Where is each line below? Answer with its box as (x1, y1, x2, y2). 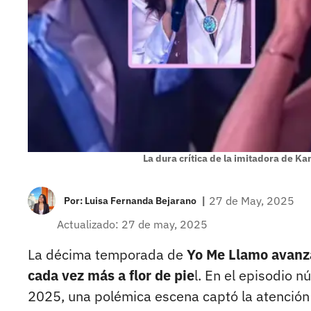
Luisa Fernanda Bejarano (85, 194, 196, 208)
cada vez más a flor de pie (28, 266, 194, 285)
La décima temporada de (28, 245, 187, 264)
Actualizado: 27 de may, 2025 (57, 217, 208, 232)
